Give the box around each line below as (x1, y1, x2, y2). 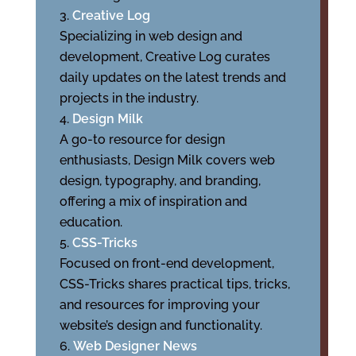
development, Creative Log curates (59, 49, 270, 64)
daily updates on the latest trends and (59, 70, 286, 85)
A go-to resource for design (59, 132, 225, 147)
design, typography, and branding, (59, 173, 261, 188)
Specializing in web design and (59, 29, 242, 44)
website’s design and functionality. (59, 318, 262, 333)
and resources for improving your (59, 297, 260, 312)
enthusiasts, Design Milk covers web (59, 153, 275, 168)
